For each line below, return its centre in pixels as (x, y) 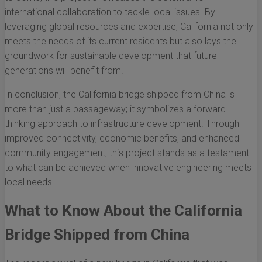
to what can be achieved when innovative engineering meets (128, 168)
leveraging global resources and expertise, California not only (129, 27)
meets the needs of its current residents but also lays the (120, 42)
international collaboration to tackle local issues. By (110, 12)
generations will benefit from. (64, 71)
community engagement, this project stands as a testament (127, 153)
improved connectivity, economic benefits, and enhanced (122, 139)
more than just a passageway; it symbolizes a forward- (117, 109)
